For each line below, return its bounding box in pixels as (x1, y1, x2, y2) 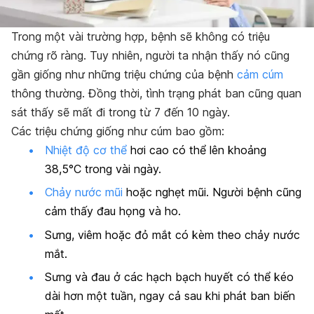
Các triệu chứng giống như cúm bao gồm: (11, 123, 224, 138)
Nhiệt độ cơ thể (45, 142, 127, 157)
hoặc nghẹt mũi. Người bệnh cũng (123, 185, 301, 200)
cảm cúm (237, 67, 283, 81)
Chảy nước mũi (45, 185, 123, 200)
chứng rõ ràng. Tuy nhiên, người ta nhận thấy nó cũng (11, 48, 289, 62)
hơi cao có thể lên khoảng (127, 142, 266, 157)
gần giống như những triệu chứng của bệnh (11, 67, 237, 81)
